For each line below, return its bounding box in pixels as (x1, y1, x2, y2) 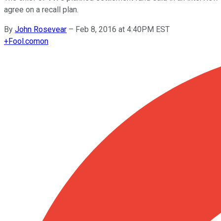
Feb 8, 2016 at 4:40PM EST (75, 24, 170, 34)
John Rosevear (15, 24, 67, 34)
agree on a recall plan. (4, 4, 78, 14)
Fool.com (8, 36, 40, 46)
